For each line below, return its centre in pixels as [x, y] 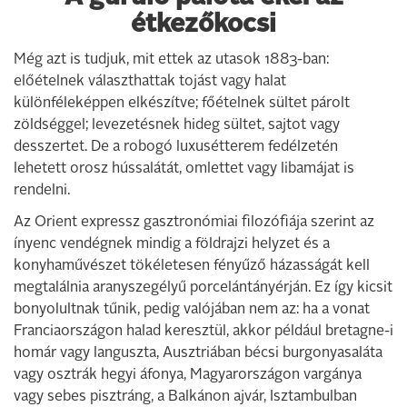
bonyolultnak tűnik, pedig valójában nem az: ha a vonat [192, 310]
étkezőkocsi [203, 25]
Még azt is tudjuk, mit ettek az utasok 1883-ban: [171, 60]
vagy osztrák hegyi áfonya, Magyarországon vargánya [188, 375]
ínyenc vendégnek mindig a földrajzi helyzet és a [172, 244]
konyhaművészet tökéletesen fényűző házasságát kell [192, 266]
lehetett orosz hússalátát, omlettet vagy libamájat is [184, 169]
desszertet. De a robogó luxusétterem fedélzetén [176, 147]
